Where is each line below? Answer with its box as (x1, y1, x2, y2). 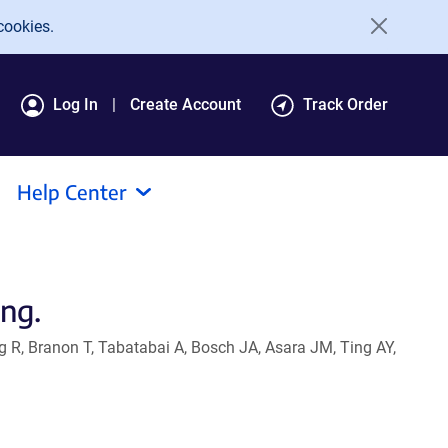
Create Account (130, 95, 241, 114)
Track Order (303, 95, 388, 114)
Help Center (17, 179, 127, 204)
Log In (53, 95, 98, 114)
